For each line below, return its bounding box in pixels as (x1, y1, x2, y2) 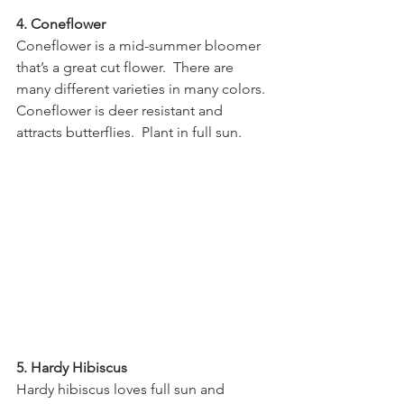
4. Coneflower (16, 14, 106, 32)
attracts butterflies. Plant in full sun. (16, 123, 242, 141)
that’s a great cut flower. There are (16, 58, 237, 76)
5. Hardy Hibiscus (16, 359, 127, 377)
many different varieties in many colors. (16, 79, 272, 97)
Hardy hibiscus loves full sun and (16, 381, 228, 399)
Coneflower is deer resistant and (16, 101, 226, 119)
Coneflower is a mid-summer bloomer (16, 36, 264, 54)
